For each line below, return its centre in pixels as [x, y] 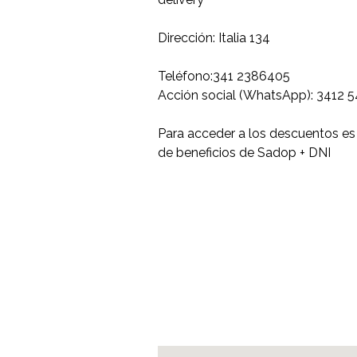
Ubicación [199, 321]
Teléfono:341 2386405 [224, 76]
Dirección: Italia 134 [214, 38]
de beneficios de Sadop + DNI [244, 153]
